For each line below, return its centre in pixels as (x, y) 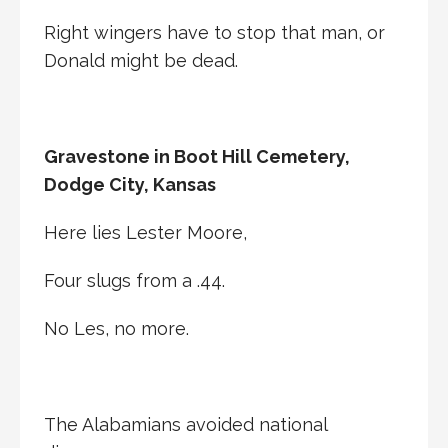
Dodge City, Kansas (130, 184)
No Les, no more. (116, 328)
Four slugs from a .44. (134, 280)
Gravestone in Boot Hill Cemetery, (197, 156)
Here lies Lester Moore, (145, 232)
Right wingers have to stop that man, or (214, 32)
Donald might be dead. (141, 60)
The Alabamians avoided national (185, 424)
